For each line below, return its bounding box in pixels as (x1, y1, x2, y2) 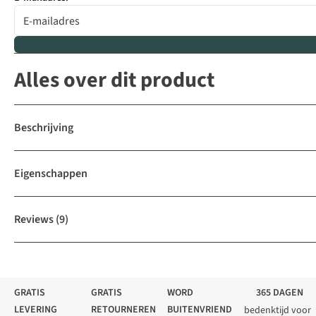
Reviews (14, 212, 54, 228)
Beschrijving (14, 120, 73, 136)
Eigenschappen (14, 166, 87, 182)
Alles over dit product (14, 65, 214, 96)
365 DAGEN (255, 286, 303, 300)
